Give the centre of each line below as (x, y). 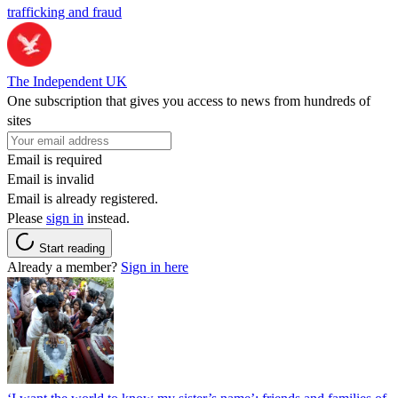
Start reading (72, 248)
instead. (107, 218)
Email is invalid (51, 179)
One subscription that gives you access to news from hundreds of (189, 100)
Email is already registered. (83, 198)
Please (27, 218)
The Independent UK (67, 81)
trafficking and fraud (64, 12)
